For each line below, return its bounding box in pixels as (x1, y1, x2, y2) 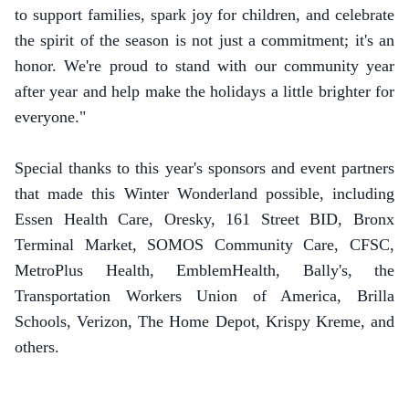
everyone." (15, 108, 86, 126)
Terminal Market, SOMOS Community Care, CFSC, (15, 236, 394, 254)
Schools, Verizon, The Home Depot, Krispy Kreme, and (15, 312, 394, 330)
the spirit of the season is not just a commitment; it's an (15, 31, 394, 49)
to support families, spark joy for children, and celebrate (15, 5, 394, 24)
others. (15, 338, 59, 356)
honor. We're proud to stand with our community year (15, 57, 394, 75)
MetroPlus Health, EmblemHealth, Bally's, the (15, 261, 394, 279)
